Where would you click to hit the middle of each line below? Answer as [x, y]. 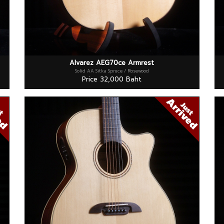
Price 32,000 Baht [112, 79]
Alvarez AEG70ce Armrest [112, 63]
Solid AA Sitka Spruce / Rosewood [112, 71]
